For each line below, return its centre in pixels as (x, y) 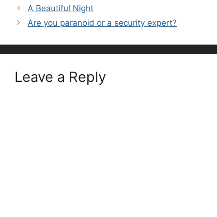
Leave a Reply (60, 77)
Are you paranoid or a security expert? (102, 23)
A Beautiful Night (61, 8)
